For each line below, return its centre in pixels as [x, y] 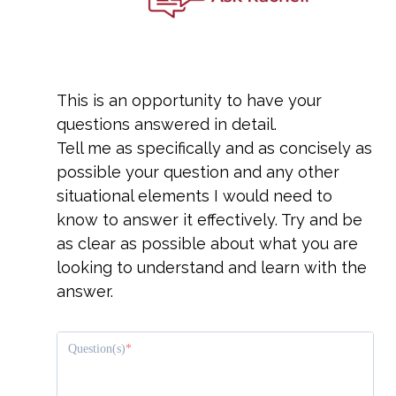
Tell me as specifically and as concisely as [214, 148]
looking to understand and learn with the [212, 267]
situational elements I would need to [194, 195]
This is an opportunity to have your [189, 100]
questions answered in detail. [167, 124]
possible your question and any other [198, 171]
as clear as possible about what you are [207, 243]
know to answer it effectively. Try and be [209, 219]
